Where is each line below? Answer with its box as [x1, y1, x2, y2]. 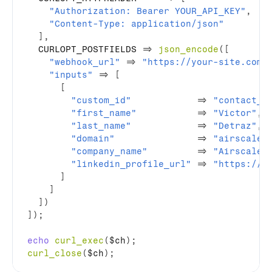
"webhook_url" [49, 57, 120, 67]
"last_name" [71, 121, 131, 131]
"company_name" [71, 146, 148, 157]
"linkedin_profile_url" [71, 159, 191, 169]
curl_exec [55, 236, 104, 246]
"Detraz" [213, 121, 257, 131]
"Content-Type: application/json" [49, 19, 224, 29]
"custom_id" [71, 95, 131, 106]
